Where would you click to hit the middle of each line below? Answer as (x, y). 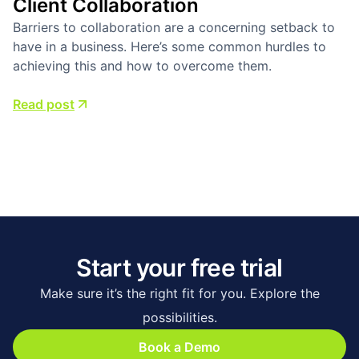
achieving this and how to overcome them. (142, 65)
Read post (44, 104)
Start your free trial (179, 267)
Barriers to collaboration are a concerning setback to (174, 27)
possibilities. (179, 317)
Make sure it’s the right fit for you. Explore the (179, 293)
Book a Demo (179, 347)
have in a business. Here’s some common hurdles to (169, 46)
